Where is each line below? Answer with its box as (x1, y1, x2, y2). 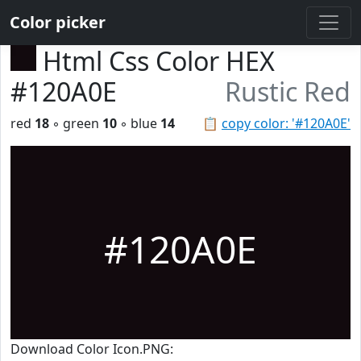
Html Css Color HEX (43, 44, 275, 78)
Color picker (10, 11, 106, 33)
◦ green (49, 114, 102, 132)
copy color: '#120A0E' (222, 114, 351, 132)
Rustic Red (225, 74, 351, 109)
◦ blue (117, 114, 160, 132)
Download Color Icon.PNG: (10, 340, 173, 358)
